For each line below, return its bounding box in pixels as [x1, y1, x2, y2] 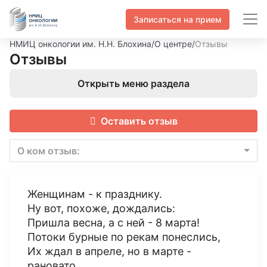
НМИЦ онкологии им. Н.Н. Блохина [10, 39, 151, 49]
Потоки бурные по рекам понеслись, [27, 231, 221, 243]
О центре [154, 39, 192, 49]
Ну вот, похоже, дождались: [27, 202, 175, 215]
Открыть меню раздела [77, 77, 190, 89]
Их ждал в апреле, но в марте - [27, 245, 191, 257]
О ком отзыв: [17, 145, 80, 157]
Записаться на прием [133, 14, 222, 24]
